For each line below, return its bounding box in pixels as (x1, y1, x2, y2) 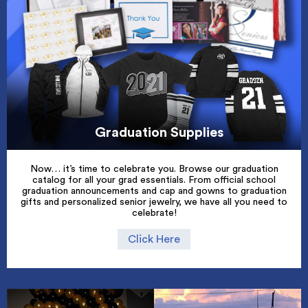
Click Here (128, 234, 180, 245)
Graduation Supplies (95, 125, 223, 140)
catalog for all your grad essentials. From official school (32, 175, 276, 185)
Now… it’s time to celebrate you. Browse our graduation (30, 164, 278, 174)
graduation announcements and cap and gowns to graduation (21, 186, 287, 196)
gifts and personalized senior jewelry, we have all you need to (21, 197, 287, 207)
